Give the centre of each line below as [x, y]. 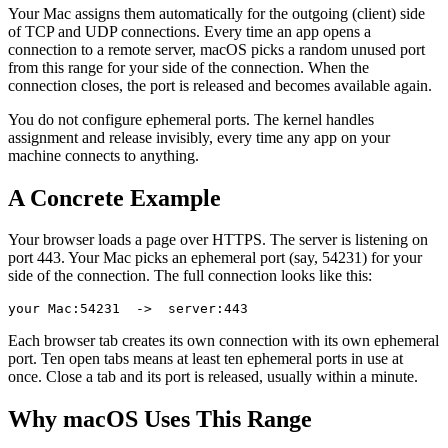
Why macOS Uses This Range [160, 419]
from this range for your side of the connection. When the [188, 67]
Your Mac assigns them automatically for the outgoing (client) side [216, 13]
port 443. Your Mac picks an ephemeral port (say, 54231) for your [215, 258]
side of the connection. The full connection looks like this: [190, 276]
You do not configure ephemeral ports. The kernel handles [191, 119]
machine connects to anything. [103, 155]
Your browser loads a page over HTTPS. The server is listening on [218, 240]
